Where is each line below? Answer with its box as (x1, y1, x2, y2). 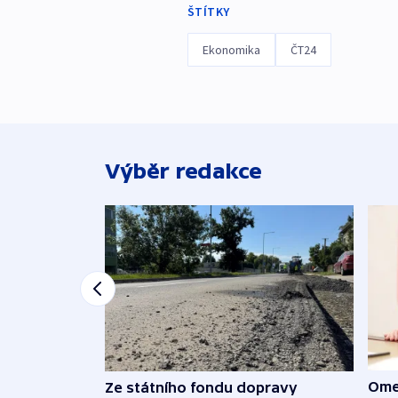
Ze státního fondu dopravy (105, 379, 298, 396)
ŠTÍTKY (187, 4, 230, 20)
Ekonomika (202, 42, 260, 59)
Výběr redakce (105, 159, 262, 184)
